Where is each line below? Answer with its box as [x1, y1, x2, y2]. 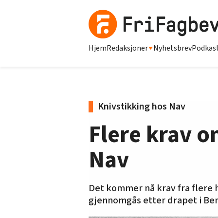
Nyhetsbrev [153, 42, 192, 54]
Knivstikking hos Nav [98, 99, 185, 113]
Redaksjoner [107, 42, 148, 54]
